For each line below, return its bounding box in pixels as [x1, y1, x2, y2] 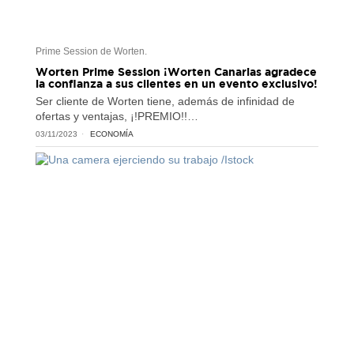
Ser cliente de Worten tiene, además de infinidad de [35, 95, 295, 108]
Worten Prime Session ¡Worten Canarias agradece [35, 65, 317, 79]
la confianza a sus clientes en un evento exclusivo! [35, 77, 318, 91]
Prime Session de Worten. [35, 46, 147, 58]
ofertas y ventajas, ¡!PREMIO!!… [35, 110, 198, 123]
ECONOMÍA [89, 130, 134, 139]
